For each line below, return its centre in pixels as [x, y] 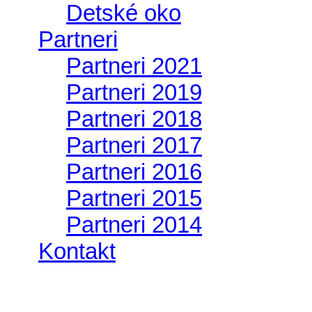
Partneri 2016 [134, 172]
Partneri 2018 [134, 119]
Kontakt [77, 251]
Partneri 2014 [134, 225]
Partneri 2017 [134, 145]
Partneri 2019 [134, 92]
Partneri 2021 [134, 66]
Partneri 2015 [134, 198]
